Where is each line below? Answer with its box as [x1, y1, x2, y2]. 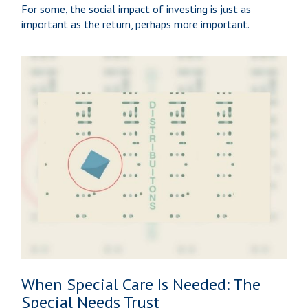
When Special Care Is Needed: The [21, 274, 261, 296]
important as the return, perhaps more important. [21, 17, 250, 32]
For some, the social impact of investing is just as [21, 2, 252, 16]
